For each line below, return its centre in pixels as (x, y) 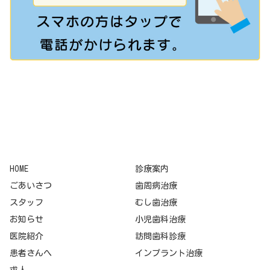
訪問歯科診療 (160, 237)
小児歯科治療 (160, 220)
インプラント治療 (169, 253)
